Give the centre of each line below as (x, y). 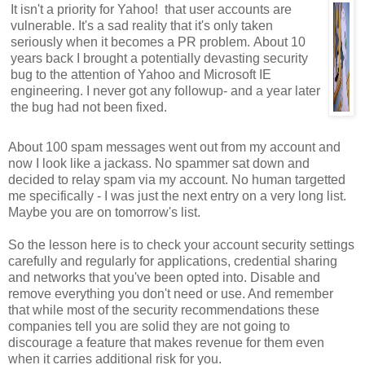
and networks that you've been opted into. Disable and (164, 277)
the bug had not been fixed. (89, 107)
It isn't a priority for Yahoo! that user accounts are (151, 9)
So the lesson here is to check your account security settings (181, 244)
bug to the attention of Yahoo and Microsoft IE (141, 74)
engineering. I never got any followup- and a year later (165, 90)
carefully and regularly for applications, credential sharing (173, 261)
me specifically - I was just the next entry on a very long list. (177, 196)
